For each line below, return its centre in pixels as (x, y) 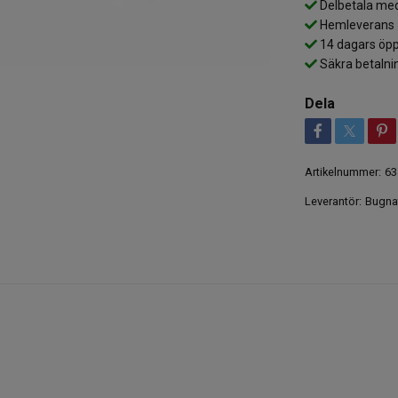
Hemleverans (355, 24)
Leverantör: (333, 201)
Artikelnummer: (342, 171)
